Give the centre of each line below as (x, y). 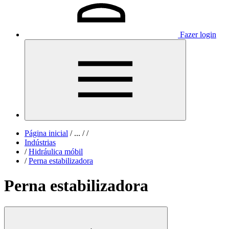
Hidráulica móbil (56, 152)
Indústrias (40, 142)
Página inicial (46, 133)
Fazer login (198, 35)
